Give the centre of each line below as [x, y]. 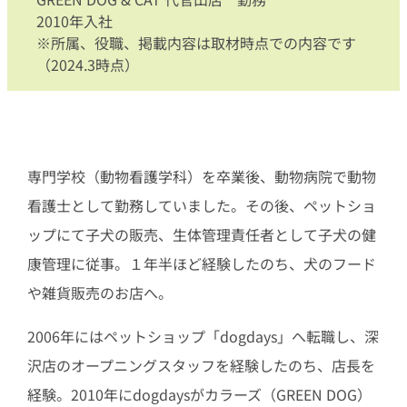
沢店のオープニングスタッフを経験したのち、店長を [201, 365]
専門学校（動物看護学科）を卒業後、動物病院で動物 [201, 176]
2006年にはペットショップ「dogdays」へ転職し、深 [203, 336]
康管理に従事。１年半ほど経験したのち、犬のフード [201, 263]
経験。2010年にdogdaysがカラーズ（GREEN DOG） [199, 394]
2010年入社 [74, 21]
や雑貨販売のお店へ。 [99, 292]
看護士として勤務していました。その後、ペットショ [201, 205]
